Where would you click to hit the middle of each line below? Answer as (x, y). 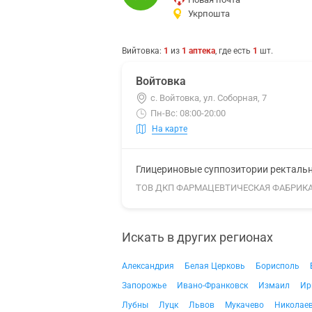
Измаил (274, 286)
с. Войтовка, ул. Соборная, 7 (209, 98)
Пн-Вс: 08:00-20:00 (188, 113)
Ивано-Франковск (212, 286)
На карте (170, 128)
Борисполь (278, 266)
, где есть (234, 51)
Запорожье (144, 286)
